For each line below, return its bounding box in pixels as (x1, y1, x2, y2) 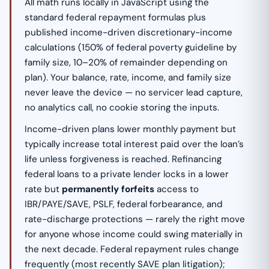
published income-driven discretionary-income (25, 26, 233, 39)
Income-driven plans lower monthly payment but (25, 123, 237, 136)
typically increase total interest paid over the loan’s (25, 138, 244, 151)
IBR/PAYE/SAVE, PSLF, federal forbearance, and (25, 198, 223, 211)
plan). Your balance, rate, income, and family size (25, 71, 232, 84)
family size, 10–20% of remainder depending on (25, 56, 228, 69)
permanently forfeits (62, 183, 155, 196)
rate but (25, 183, 62, 196)
